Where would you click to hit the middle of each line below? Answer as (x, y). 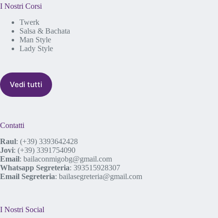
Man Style (35, 39)
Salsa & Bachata (45, 31)
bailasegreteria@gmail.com (100, 176)
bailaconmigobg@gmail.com (68, 159)
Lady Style (36, 48)
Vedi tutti (26, 85)
